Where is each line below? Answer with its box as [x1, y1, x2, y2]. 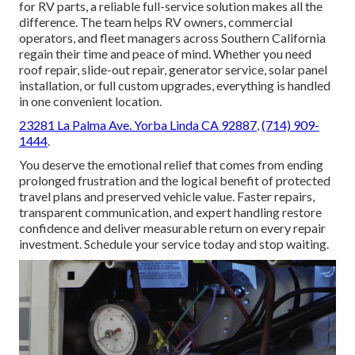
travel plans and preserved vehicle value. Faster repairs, [19, 189, 315, 204]
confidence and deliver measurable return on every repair [19, 220, 326, 236]
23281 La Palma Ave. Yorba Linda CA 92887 [19, 117, 257, 133]
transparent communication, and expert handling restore [19, 204, 322, 220]
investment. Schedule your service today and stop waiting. [19, 236, 329, 252]
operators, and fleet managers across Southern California [19, 30, 326, 46]
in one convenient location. [19, 94, 162, 109]
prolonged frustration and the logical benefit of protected [19, 173, 330, 189]
